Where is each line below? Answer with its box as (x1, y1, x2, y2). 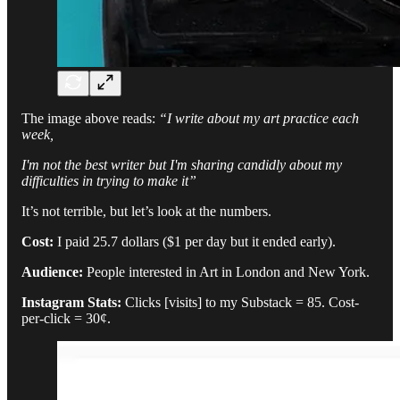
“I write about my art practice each (159, 111, 359, 127)
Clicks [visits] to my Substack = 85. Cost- (121, 295, 359, 311)
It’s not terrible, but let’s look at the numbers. (21, 204, 271, 220)
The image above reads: (21, 111, 159, 127)
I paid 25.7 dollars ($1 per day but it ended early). (54, 234, 336, 250)
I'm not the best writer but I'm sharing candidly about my (21, 157, 342, 173)
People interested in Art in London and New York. (83, 264, 370, 280)
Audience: (21, 264, 83, 280)
